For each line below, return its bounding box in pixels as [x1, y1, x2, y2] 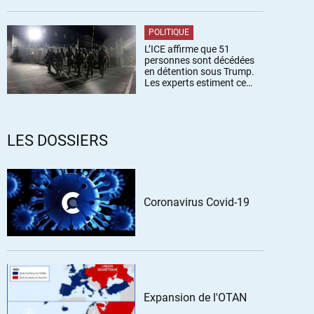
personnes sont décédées [144, 55, 254, 66]
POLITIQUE [149, 27, 189, 37]
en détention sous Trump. [144, 66, 254, 77]
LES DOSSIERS [7, 132, 108, 149]
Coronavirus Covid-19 [144, 196, 250, 209]
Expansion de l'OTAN [144, 291, 247, 304]
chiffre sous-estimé [144, 88, 227, 100]
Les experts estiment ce [144, 77, 246, 88]
